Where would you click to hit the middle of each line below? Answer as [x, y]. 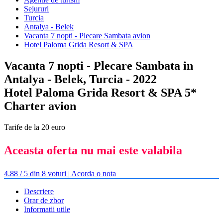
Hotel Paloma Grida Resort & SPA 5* [100, 92]
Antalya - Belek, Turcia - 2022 [80, 79]
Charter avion [40, 106]
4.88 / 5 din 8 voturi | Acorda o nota [60, 173]
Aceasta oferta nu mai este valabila [93, 150]
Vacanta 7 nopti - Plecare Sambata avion [87, 36]
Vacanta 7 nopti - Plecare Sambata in [99, 65]
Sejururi [36, 9]
